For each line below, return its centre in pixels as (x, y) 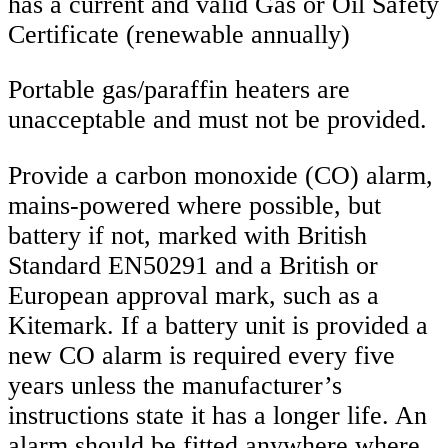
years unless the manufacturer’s (175, 385)
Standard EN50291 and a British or (193, 265)
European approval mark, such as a (193, 295)
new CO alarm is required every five (201, 355)
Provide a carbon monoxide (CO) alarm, (220, 175)
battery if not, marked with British (187, 235)
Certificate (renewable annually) (179, 34)
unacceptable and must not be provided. (217, 120)
